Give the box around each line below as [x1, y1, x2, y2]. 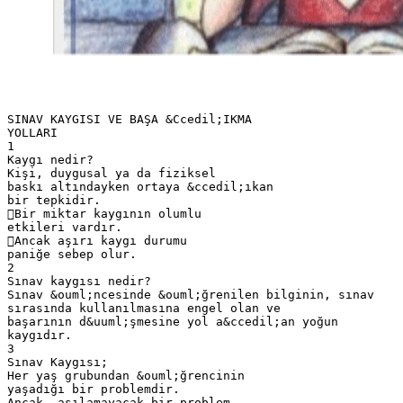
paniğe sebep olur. [7, 246, 137, 261]
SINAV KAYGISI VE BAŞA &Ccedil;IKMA [7, 112, 252, 126]
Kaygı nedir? [7, 152, 94, 166]
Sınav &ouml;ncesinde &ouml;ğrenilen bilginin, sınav [7, 287, 374, 301]
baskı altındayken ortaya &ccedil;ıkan [7, 179, 273, 193]
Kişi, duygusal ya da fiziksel [7, 166, 216, 180]
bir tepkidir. [7, 193, 101, 207]
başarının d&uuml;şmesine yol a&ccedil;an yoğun [7, 314, 338, 328]
